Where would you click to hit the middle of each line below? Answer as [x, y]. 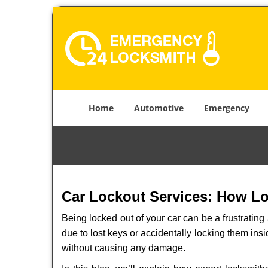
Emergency [227, 108]
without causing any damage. [124, 248]
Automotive [159, 108]
